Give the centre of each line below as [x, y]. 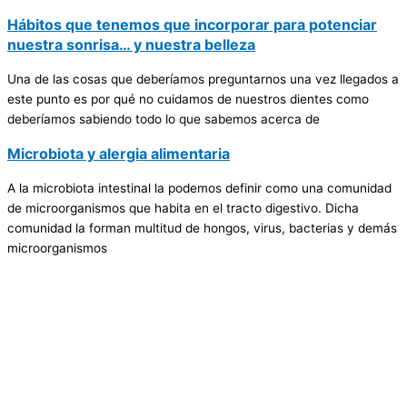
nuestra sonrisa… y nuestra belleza [131, 44]
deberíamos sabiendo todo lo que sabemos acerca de [164, 119]
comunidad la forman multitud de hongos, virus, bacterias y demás [202, 228]
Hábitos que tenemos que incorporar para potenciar [192, 24]
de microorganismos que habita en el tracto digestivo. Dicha [183, 208]
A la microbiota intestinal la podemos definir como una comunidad [199, 188]
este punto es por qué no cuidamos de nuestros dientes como [188, 99]
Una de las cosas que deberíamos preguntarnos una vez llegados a [203, 79]
